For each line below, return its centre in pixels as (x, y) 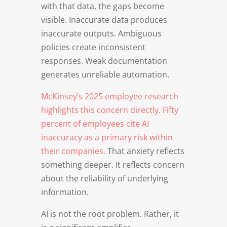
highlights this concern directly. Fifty (109, 110)
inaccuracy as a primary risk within (107, 137)
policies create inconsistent (93, 47)
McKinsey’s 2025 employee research (109, 96)
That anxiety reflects (145, 151)
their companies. (73, 151)
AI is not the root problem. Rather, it (110, 214)
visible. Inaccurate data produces (104, 20)
